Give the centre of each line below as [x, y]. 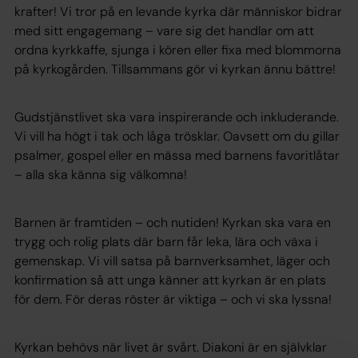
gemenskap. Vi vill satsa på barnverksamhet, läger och [172, 261]
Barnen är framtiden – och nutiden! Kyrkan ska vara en [173, 222]
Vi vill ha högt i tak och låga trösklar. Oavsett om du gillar [177, 136]
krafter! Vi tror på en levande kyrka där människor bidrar [178, 11]
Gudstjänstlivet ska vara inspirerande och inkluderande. [177, 117]
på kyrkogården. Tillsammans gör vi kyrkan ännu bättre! [175, 69]
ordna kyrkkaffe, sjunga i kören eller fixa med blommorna [178, 50]
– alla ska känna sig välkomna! [101, 174]
